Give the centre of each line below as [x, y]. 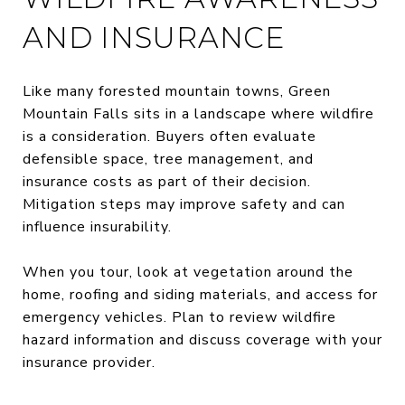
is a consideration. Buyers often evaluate [170, 136]
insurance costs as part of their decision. [167, 181]
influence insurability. [97, 226]
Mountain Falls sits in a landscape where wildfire [198, 113]
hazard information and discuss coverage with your [202, 339]
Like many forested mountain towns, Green [177, 91]
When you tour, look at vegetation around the [188, 272]
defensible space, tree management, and [168, 159]
